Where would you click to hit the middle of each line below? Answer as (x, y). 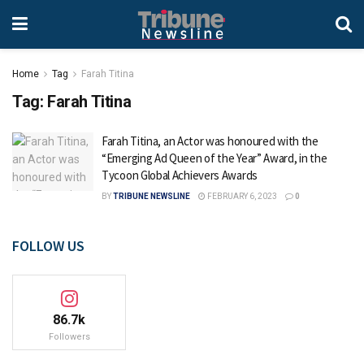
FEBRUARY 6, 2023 (241, 196)
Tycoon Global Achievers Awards (180, 175)
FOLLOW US (48, 246)
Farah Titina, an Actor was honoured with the (210, 141)
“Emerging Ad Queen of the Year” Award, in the (214, 158)
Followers (69, 337)
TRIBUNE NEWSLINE (152, 196)
